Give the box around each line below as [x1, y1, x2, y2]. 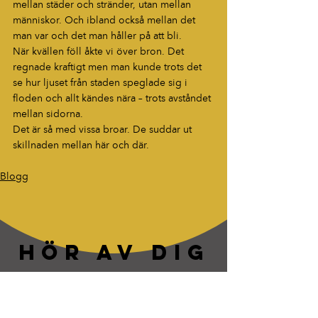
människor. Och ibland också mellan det [13, 15, 198, 26]
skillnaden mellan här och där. [13, 140, 149, 150]
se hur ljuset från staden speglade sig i [13, 77, 190, 88]
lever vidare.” [71, 294, 157, 307]
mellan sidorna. [13, 109, 83, 119]
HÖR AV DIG [18, 238, 210, 265]
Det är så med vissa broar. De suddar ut [13, 124, 194, 135]
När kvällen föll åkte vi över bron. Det [13, 46, 187, 57]
